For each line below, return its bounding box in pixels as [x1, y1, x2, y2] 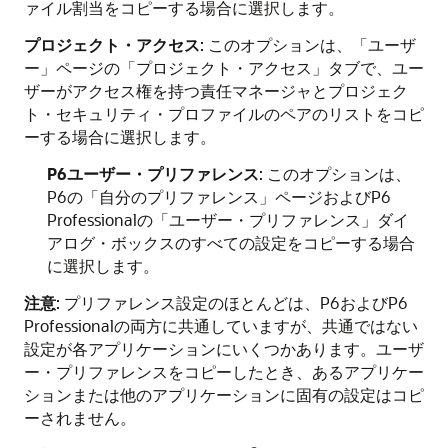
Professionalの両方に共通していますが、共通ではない [24, 315, 418, 336]
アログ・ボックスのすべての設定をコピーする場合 [46, 232, 415, 253]
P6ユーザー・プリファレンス [46, 163, 259, 184]
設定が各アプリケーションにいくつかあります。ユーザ [24, 338, 424, 359]
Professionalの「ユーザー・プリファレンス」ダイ [46, 209, 409, 230]
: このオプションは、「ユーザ [200, 34, 416, 55]
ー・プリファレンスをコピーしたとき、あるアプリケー [24, 361, 424, 382]
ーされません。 [24, 407, 136, 428]
